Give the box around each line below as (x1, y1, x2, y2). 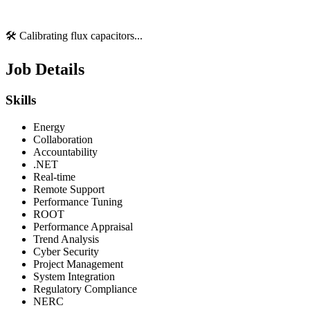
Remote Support (33, 183, 104, 195)
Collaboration (33, 133, 93, 145)
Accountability (33, 145, 98, 158)
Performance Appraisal (33, 220, 133, 232)
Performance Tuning (33, 195, 122, 208)
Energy (33, 120, 65, 133)
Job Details (6, 60, 84, 79)
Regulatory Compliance (33, 282, 137, 295)
